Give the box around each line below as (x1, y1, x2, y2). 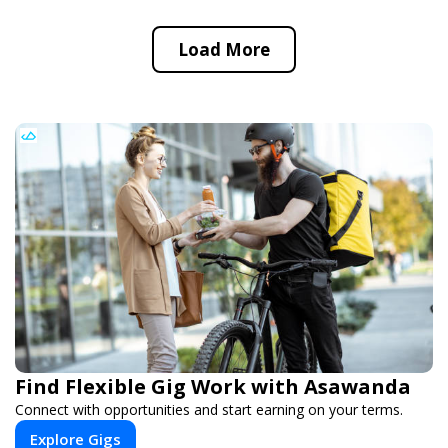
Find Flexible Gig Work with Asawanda (15, 372, 411, 400)
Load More (178, 37, 270, 61)
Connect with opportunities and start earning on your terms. (15, 399, 403, 419)
